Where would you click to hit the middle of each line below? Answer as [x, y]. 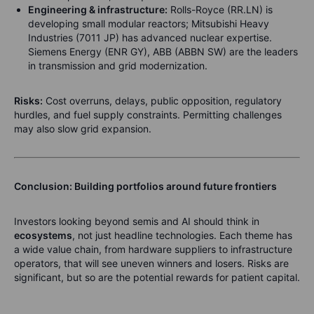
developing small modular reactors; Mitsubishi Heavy [149, 24]
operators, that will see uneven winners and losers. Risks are [151, 264]
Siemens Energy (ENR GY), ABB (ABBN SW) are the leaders [163, 52]
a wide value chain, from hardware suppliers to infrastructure [153, 250]
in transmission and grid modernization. [118, 66]
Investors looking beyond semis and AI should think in [137, 221]
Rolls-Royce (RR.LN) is [220, 10]
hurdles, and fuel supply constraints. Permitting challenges [148, 115]
